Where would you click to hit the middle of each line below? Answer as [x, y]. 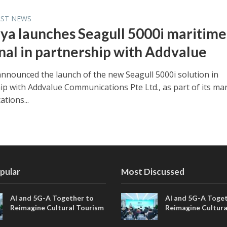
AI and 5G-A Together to [52, 198]
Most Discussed [153, 171]
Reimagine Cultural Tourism [57, 207]
